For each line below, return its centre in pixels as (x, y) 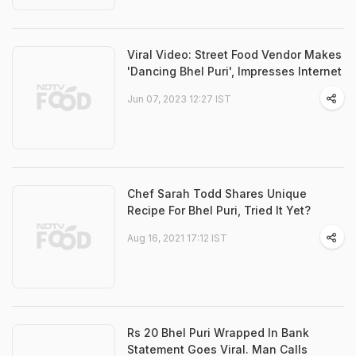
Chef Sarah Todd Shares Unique (217, 194)
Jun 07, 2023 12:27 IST (179, 99)
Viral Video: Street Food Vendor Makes (234, 55)
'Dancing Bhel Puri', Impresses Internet (234, 72)
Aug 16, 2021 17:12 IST (177, 238)
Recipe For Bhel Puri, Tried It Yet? (219, 211)
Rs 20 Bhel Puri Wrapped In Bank (218, 333)
